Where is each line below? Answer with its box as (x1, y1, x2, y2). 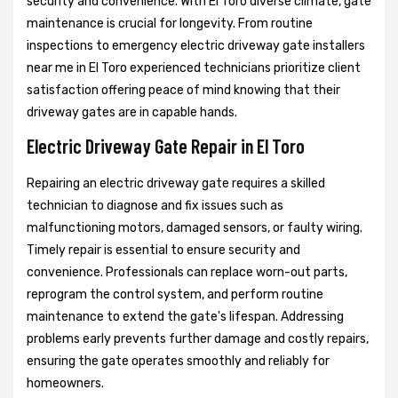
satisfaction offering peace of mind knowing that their (27, 82, 340, 98)
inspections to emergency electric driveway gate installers (27, 37, 365, 53)
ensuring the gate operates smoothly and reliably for (27, 353, 330, 369)
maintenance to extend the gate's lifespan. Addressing (27, 308, 344, 324)
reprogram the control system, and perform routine (27, 286, 323, 302)
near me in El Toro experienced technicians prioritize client (27, 60, 361, 76)
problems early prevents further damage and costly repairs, (27, 330, 369, 346)
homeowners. (27, 375, 104, 391)
